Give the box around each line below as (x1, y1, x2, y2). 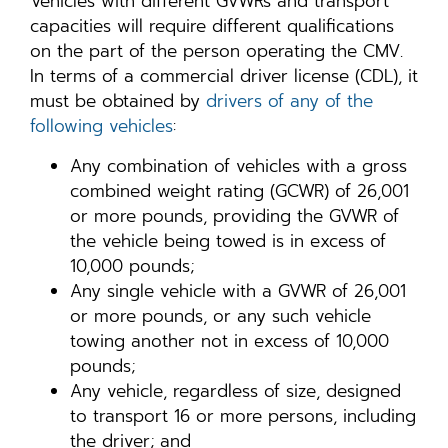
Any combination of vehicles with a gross (70, 152, 407, 179)
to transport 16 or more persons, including (70, 402, 416, 429)
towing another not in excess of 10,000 (70, 327, 389, 354)
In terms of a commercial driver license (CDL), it (30, 63, 418, 90)
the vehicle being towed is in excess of (70, 227, 386, 254)
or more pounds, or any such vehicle (70, 302, 371, 329)
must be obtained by (30, 88, 206, 115)
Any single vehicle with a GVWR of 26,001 (70, 277, 406, 304)
